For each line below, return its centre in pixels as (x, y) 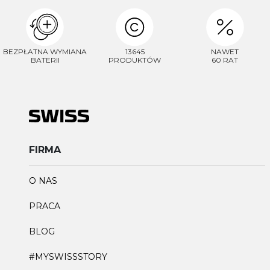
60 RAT (225, 60)
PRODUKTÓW (135, 60)
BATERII (45, 60)
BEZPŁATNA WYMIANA (45, 52)
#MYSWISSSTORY (68, 257)
